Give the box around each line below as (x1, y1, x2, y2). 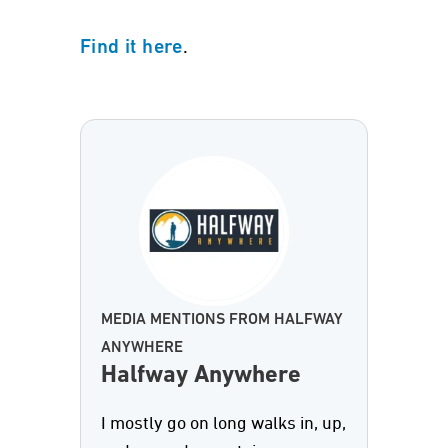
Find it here (80, 38, 183, 58)
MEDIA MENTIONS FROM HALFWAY (101, 312, 343, 328)
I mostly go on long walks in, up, (101, 415, 346, 433)
